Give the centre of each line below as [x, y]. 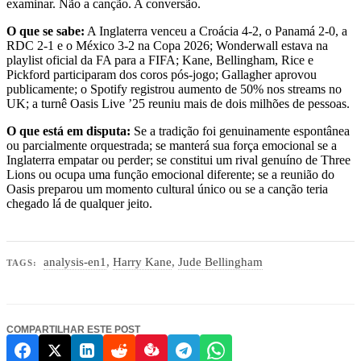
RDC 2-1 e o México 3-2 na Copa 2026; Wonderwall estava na [167, 45]
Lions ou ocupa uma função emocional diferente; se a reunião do [170, 174]
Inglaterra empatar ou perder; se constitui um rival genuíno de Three [178, 160]
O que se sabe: [46, 31]
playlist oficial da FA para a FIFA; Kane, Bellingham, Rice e [160, 60]
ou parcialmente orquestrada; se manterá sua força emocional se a [172, 145]
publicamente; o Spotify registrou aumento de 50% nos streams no [174, 89]
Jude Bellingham [221, 262]
